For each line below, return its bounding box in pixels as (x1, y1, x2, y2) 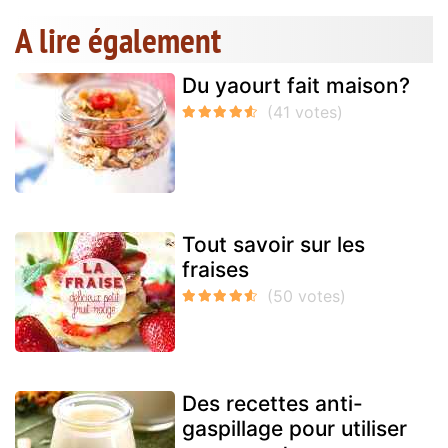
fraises (182, 257, 249, 283)
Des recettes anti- (182, 391, 363, 417)
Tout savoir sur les (182, 232, 365, 258)
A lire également (15, 17, 221, 64)
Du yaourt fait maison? (182, 73, 410, 99)
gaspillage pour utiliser (182, 416, 407, 442)
